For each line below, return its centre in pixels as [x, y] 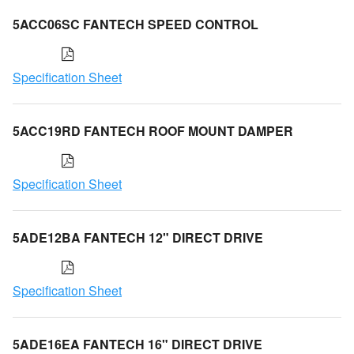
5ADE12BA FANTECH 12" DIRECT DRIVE [138, 237]
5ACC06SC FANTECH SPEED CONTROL [136, 24]
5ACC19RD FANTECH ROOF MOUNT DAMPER [153, 130]
